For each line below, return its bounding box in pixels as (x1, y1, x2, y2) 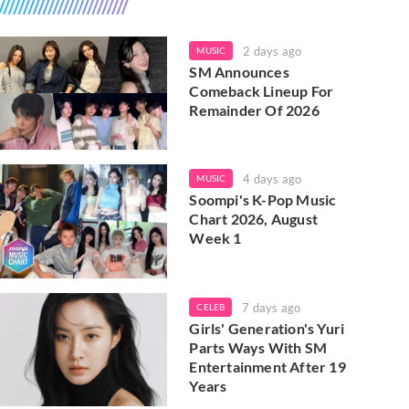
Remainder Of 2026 (189, 101, 320, 119)
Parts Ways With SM (189, 338, 327, 356)
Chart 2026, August (189, 210, 318, 228)
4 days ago (243, 172, 302, 187)
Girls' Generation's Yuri (189, 319, 345, 337)
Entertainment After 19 (189, 357, 346, 375)
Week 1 (189, 229, 242, 247)
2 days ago (243, 44, 302, 58)
